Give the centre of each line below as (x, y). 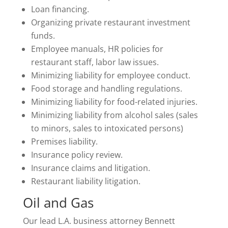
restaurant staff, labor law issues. (95, 62)
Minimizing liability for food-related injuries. (114, 102)
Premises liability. (64, 141)
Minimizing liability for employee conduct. (110, 75)
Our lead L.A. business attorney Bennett (99, 221)
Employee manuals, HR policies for (97, 49)
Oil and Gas (58, 203)
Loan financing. (60, 9)
